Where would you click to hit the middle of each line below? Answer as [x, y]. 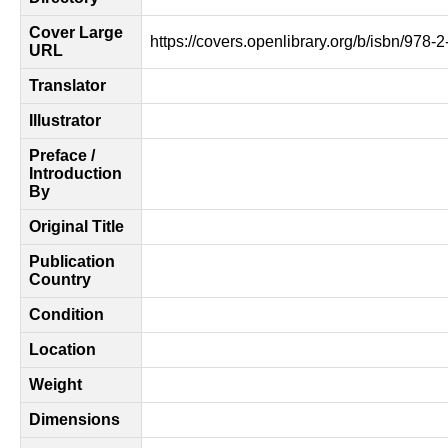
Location [62, 349]
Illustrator [65, 120]
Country [60, 279]
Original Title [76, 226]
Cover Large [76, 32]
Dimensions [74, 419]
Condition [66, 314]
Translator [67, 85]
